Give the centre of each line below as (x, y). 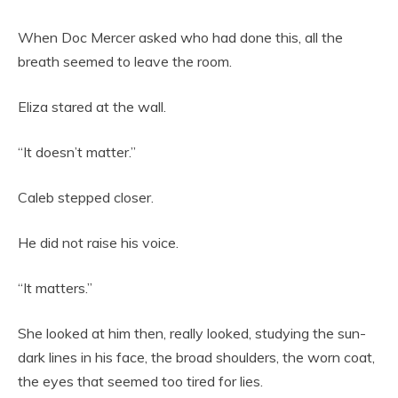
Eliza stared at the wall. (92, 107)
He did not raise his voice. (98, 243)
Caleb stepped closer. (86, 198)
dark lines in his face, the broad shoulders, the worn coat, (196, 358)
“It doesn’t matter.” (77, 152)
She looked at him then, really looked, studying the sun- (192, 334)
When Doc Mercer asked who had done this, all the (180, 38)
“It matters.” (55, 288)
